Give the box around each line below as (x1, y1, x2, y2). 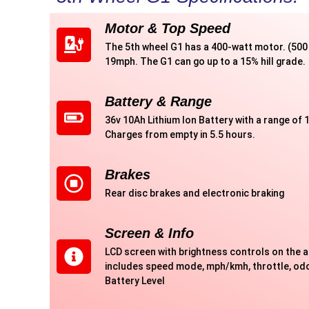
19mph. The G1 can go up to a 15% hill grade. (105, 56, 306, 68)
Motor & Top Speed (105, 21, 230, 37)
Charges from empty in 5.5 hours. (105, 129, 255, 141)
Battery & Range (105, 94, 212, 110)
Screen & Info (105, 226, 194, 241)
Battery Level (105, 275, 165, 287)
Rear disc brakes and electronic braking (105, 188, 284, 199)
